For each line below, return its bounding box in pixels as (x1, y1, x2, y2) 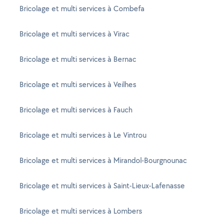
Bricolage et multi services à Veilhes (19, 79, 136, 90)
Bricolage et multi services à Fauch (19, 105, 132, 115)
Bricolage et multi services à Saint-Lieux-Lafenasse (19, 181, 185, 191)
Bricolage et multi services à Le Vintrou (19, 130, 146, 140)
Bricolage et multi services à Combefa (19, 3, 145, 14)
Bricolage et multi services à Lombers (19, 206, 142, 216)
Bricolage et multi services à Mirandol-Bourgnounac (19, 155, 187, 165)
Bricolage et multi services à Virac (19, 29, 129, 39)
